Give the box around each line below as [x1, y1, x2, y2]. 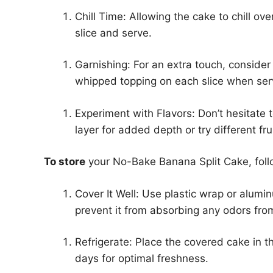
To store [44, 155, 85, 168]
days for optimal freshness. [75, 252, 208, 264]
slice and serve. [75, 26, 152, 39]
